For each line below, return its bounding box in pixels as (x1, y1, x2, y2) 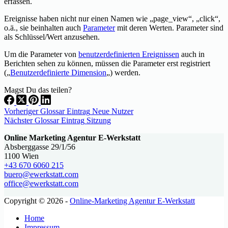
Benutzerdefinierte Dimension (10, 68, 106, 77)
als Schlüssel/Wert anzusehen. (4, 32, 100, 41)
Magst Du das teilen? (4, 85, 72, 94)
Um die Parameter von (4, 49, 78, 59)
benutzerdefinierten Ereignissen (78, 49, 179, 59)
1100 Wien (4, 151, 39, 160)
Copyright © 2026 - (4, 196, 70, 205)
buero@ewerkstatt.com (4, 169, 78, 179)
